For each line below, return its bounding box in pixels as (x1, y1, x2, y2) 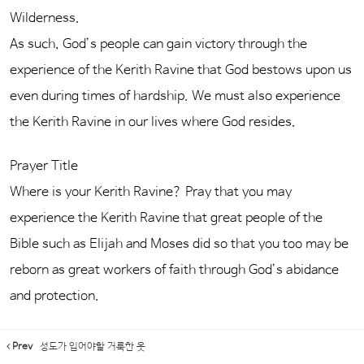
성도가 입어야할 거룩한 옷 (37, 341, 145, 353)
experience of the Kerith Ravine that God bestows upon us (10, 63, 352, 78)
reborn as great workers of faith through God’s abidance (10, 262, 339, 278)
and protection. (10, 288, 102, 304)
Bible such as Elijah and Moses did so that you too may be (10, 236, 349, 252)
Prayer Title (10, 158, 78, 174)
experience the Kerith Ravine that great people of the (10, 210, 323, 226)
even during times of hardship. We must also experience (10, 89, 340, 104)
